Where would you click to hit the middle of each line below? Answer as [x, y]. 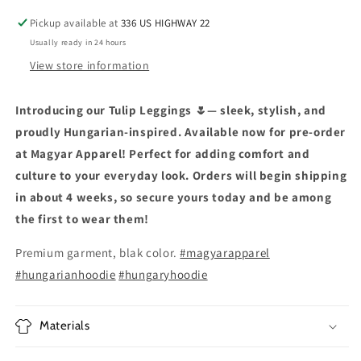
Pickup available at [76, 23]
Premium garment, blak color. [98, 253]
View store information [90, 65]
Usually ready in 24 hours [78, 42]
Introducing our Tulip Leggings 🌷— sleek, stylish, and [171, 110]
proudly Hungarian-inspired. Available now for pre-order [181, 132]
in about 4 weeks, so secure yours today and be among [174, 197]
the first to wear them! [82, 219]
